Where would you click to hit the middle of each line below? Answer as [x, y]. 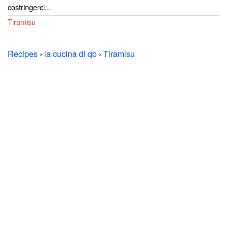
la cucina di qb [70, 54]
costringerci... [29, 7]
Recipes [23, 54]
